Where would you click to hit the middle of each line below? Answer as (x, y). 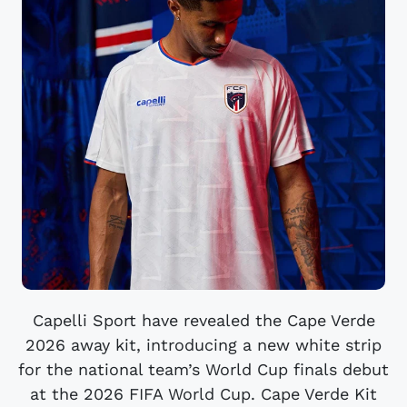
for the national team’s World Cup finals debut (203, 370)
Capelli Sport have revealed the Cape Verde (203, 321)
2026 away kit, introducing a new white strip (203, 345)
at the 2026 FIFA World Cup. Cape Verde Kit (203, 394)
